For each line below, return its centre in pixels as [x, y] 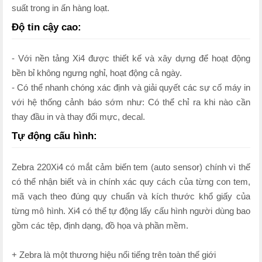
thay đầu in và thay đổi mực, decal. [78, 117]
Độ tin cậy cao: [46, 27]
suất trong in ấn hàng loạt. [61, 8]
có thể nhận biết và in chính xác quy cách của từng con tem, [131, 182]
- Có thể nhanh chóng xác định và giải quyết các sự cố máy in [131, 87]
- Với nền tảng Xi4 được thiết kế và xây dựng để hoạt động [131, 58]
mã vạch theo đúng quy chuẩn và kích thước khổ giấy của [131, 196]
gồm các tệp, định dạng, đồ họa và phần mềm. [100, 225]
